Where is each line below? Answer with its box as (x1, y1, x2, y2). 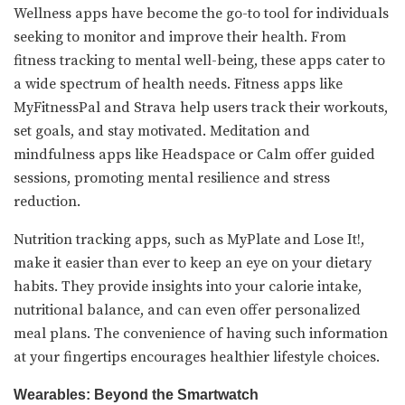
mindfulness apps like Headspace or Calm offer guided (14, 145, 375, 164)
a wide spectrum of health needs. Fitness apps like (14, 74, 343, 93)
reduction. (14, 192, 80, 211)
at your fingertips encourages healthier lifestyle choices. (14, 347, 380, 366)
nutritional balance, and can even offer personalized (14, 300, 361, 319)
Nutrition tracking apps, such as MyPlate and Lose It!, (14, 230, 364, 249)
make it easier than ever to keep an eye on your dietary (14, 253, 372, 272)
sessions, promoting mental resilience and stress (14, 168, 330, 187)
